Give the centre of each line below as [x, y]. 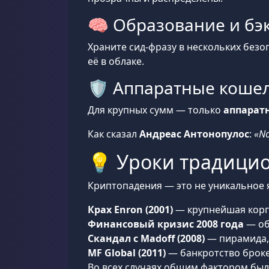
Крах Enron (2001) [130, 210]
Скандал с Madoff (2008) [146, 238]
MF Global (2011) [127, 253]
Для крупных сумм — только [156, 110]
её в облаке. [116, 61]
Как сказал [113, 134]
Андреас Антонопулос [194, 134]
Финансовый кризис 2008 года [166, 224]
